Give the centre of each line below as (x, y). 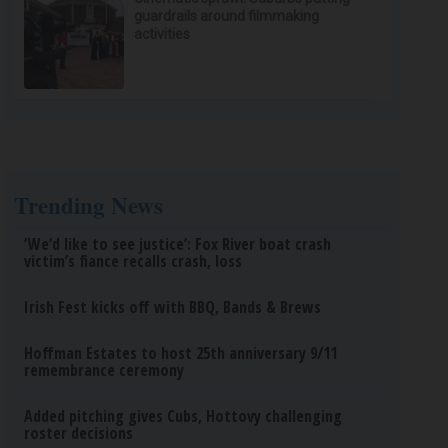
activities (162, 34)
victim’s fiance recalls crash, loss (133, 261)
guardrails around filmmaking (227, 16)
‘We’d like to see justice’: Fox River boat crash (178, 244)
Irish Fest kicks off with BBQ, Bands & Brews (173, 307)
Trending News (89, 205)
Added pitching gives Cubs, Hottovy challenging (183, 416)
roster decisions (79, 433)
